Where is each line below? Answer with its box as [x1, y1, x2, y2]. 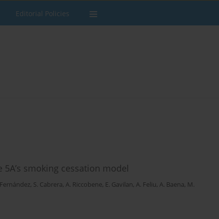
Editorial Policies [16, 9, 69, 18]
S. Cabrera [33, 180, 63, 189]
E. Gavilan [105, 180, 133, 189]
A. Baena [159, 180, 184, 189]
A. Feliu [136, 180, 156, 189]
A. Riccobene [66, 180, 102, 189]
